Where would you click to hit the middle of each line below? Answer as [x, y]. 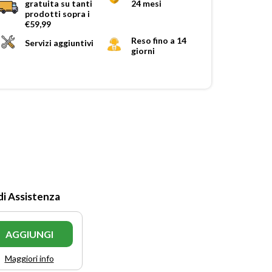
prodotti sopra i [57, 13]
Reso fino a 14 [159, 40]
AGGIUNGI [29, 234]
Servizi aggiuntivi [59, 42]
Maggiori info [29, 258]
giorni [143, 50]
